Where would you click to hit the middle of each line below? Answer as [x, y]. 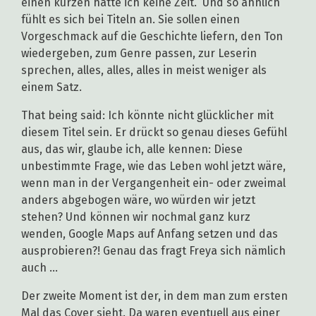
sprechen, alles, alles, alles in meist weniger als [144, 71]
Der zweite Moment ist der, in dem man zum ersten [154, 296]
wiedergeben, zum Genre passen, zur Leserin [139, 54]
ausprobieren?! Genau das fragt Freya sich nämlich [153, 251]
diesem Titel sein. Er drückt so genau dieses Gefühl [154, 133]
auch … [41, 268]
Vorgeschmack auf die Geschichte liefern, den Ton [152, 37]
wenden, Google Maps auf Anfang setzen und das [150, 234]
